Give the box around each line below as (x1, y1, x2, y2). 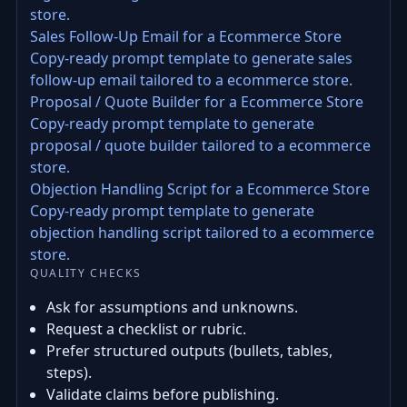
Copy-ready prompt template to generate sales (30, 48, 352, 68)
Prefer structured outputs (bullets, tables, (46, 341, 333, 361)
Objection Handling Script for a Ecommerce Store (30, 179, 370, 199)
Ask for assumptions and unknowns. (46, 297, 298, 317)
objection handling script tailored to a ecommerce (30, 223, 374, 243)
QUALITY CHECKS (30, 265, 142, 281)
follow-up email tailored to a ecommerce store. (30, 70, 352, 90)
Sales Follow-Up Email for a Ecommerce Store (30, 26, 342, 46)
